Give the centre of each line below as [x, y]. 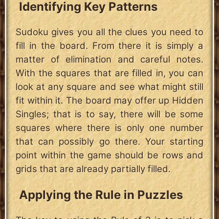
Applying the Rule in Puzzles [101, 195]
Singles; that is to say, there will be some [109, 114]
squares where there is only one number [109, 128]
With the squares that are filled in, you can [109, 73]
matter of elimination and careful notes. [109, 60]
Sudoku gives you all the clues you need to [109, 32]
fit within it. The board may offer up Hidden [109, 101]
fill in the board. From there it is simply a [109, 46]
